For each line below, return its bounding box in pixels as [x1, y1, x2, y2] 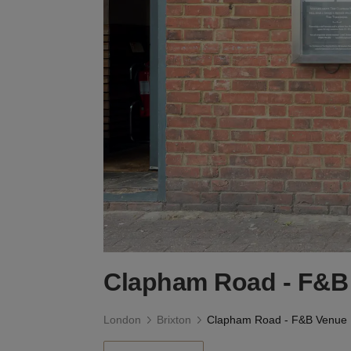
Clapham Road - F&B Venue [207, 313, 347, 326]
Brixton [157, 313, 191, 326]
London [103, 313, 141, 326]
